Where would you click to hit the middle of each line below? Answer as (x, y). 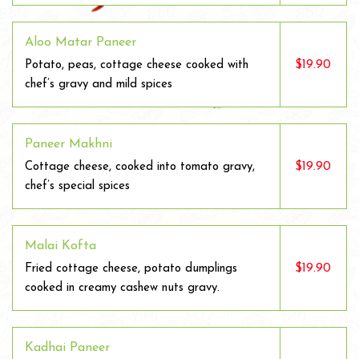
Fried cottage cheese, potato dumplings (131, 269)
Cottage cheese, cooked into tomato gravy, (140, 167)
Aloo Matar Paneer (81, 42)
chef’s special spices (77, 186)
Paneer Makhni (69, 144)
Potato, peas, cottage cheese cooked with (137, 65)
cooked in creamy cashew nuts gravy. (122, 288)
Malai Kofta (61, 246)
